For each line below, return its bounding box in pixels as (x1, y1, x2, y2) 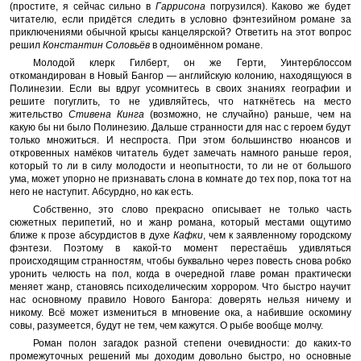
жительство (10, 108, 68, 120)
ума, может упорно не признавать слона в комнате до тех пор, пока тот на (10, 172, 351, 185)
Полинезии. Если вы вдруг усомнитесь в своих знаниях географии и (10, 82, 351, 94)
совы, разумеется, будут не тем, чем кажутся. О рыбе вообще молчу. (10, 319, 323, 331)
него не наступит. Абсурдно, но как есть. (10, 185, 193, 197)
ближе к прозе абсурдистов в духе (10, 229, 173, 241)
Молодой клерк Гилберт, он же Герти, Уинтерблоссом (32, 56, 351, 68)
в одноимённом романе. (150, 39, 263, 51)
